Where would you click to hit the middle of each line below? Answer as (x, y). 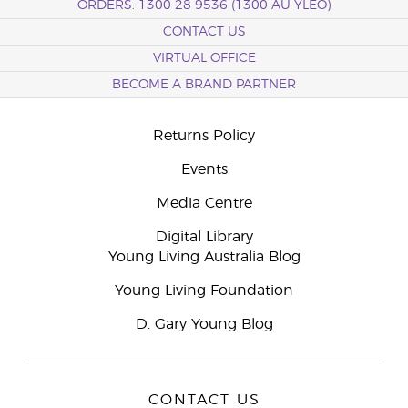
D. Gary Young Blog (204, 324)
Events (204, 169)
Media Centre (204, 203)
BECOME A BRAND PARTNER (204, 85)
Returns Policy (204, 136)
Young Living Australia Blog (204, 257)
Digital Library (204, 237)
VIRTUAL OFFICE (204, 58)
